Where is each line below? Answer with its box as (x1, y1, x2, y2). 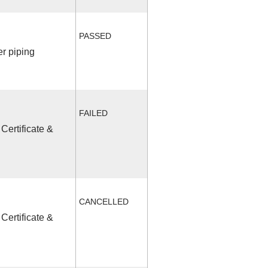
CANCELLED (78, 196, 129, 206)
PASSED (78, 31, 111, 41)
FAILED (78, 108, 108, 118)
